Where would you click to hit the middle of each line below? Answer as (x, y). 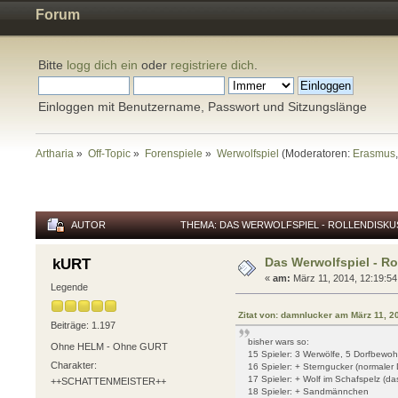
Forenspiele (174, 153)
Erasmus (374, 153)
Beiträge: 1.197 (83, 326)
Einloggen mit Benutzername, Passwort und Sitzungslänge (203, 107)
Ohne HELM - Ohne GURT (109, 346)
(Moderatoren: (316, 153)
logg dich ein (102, 65)
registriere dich (212, 65)
